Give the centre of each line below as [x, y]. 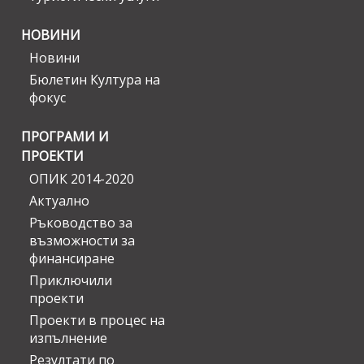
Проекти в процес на [97, 321]
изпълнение [68, 338]
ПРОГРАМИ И [65, 137]
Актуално [59, 201]
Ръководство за [81, 223]
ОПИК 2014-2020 [82, 179]
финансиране [72, 259]
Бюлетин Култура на [95, 80]
